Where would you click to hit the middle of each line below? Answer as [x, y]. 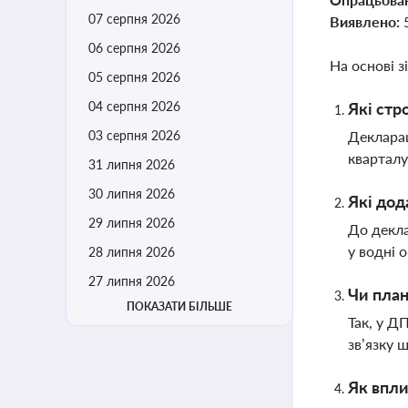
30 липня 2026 [132, 194]
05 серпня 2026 [134, 77]
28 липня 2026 [132, 252]
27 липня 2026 [132, 281]
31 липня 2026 [132, 164]
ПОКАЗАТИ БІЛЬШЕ [179, 306]
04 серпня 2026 [134, 106]
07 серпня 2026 [134, 19]
